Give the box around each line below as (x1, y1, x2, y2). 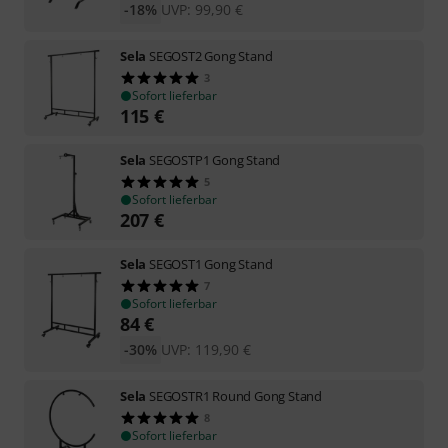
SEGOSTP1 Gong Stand (149, 150, 281, 169)
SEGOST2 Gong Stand (149, 46, 273, 65)
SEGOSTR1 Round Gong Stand (149, 386, 323, 405)
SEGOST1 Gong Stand (149, 254, 273, 273)
